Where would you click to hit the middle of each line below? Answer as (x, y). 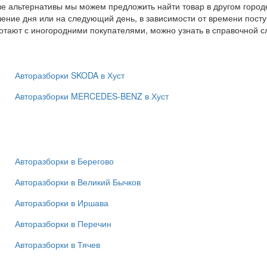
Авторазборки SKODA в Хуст (70, 75)
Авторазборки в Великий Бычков (78, 182)
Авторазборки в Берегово (64, 161)
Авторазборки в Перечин (63, 224)
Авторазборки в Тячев (58, 245)
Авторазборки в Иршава (62, 203)
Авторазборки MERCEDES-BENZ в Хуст (92, 96)
